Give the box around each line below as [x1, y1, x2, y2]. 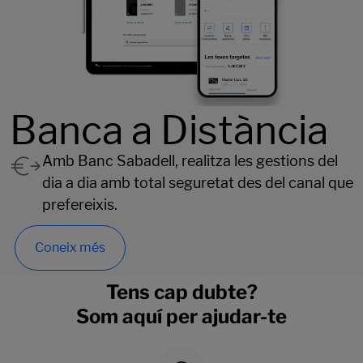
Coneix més [35, 240, 105, 256]
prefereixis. [42, 196, 117, 214]
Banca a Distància [10, 107, 328, 155]
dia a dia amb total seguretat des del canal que [42, 174, 353, 192]
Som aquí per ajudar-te [76, 305, 287, 329]
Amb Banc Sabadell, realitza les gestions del [42, 152, 338, 170]
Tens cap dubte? [105, 280, 258, 305]
